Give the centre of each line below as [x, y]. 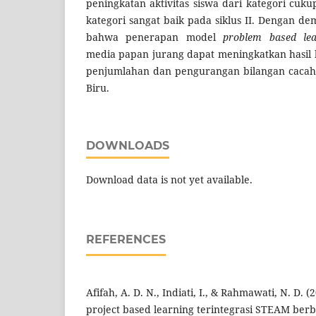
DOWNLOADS [128, 146]
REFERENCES [126, 240]
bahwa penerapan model [155, 37]
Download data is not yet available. [169, 180]
